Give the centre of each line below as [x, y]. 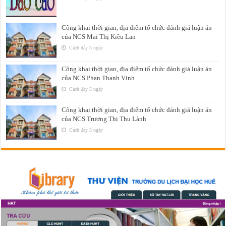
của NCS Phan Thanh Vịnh [98, 78]
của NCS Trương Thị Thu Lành [104, 119]
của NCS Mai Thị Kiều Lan [99, 37]
